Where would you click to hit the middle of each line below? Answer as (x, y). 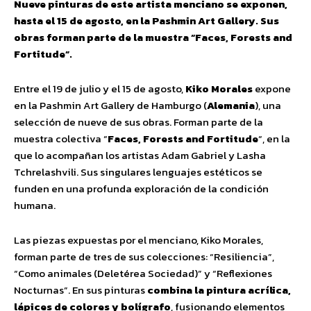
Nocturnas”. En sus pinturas (81, 290)
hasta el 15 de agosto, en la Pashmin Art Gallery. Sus (146, 20)
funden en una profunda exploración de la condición (141, 188)
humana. (35, 205)
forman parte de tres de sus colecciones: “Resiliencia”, (144, 257)
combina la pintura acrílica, (219, 290)
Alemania (231, 105)
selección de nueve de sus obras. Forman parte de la (138, 122)
